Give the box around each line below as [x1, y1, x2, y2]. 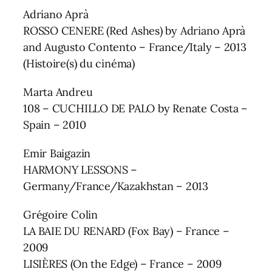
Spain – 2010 [23, 117, 86, 132]
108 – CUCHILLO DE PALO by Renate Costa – [23, 101, 248, 115]
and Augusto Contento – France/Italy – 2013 [23, 39, 246, 54]
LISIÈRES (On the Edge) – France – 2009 [23, 256, 222, 271]
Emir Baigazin [23, 146, 91, 160]
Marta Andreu [23, 84, 93, 99]
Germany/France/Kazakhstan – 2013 [23, 178, 208, 193]
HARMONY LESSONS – [23, 162, 138, 177]
